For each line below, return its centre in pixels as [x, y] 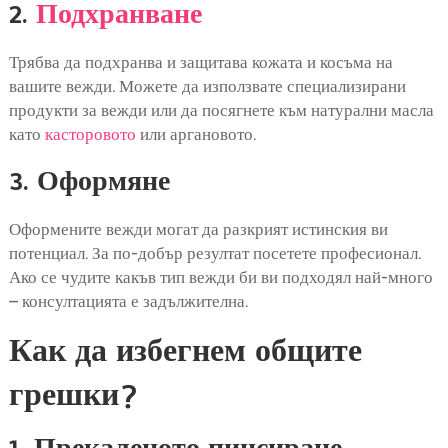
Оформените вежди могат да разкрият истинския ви [198, 228]
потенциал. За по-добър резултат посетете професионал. [214, 252]
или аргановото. [195, 133]
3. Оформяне [89, 184]
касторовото [90, 133]
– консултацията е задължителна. [128, 300]
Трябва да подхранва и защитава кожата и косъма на [200, 61]
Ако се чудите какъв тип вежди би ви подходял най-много [220, 276]
